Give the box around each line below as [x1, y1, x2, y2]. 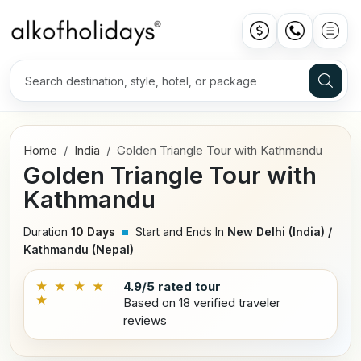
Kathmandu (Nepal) [23, 243, 134, 257]
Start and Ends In [135, 225, 224, 239]
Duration [23, 225, 68, 239]
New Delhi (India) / [227, 225, 332, 239]
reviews [123, 313, 168, 329]
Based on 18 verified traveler [123, 295, 281, 311]
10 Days [71, 225, 115, 239]
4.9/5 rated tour [123, 279, 222, 295]
